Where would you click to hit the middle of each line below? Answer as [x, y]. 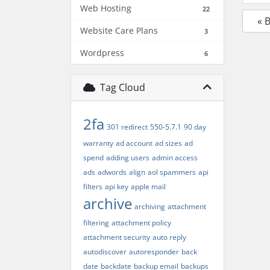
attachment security [117, 237]
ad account [134, 143]
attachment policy [141, 223]
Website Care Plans [119, 30]
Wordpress [102, 53]
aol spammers [172, 172]
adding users [128, 158]
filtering [96, 223]
